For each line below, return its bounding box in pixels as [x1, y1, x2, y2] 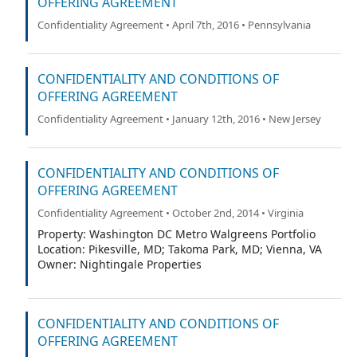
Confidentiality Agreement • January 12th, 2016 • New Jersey [37, 112, 321, 126]
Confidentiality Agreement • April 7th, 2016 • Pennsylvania [37, 18, 311, 32]
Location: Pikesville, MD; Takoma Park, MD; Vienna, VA [37, 241, 322, 257]
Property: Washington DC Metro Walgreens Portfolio [37, 226, 316, 241]
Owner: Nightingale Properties [37, 257, 202, 272]
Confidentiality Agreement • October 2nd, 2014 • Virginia [37, 206, 304, 220]
